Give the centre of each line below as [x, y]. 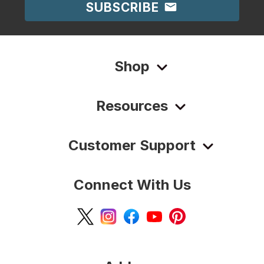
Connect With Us [132, 185]
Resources [132, 106]
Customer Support [132, 146]
